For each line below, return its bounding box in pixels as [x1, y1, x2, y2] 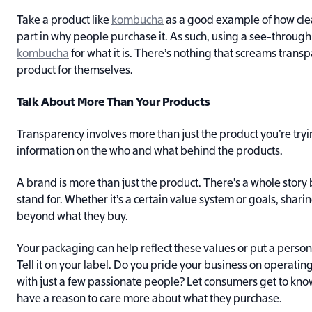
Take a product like [17, 15, 111, 27]
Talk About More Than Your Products [17, 97, 210, 109]
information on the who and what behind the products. [17, 146, 283, 158]
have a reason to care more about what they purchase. [17, 294, 282, 306]
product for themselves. [17, 65, 133, 77]
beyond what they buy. [17, 212, 128, 224]
